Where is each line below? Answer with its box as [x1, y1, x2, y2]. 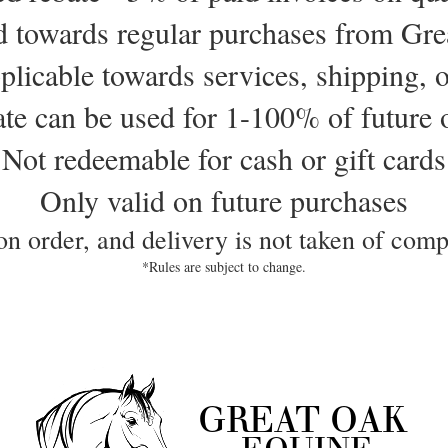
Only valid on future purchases [40, 180, 408, 221]
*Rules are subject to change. [142, 257, 306, 277]
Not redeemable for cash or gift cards [2, 138, 446, 179]
